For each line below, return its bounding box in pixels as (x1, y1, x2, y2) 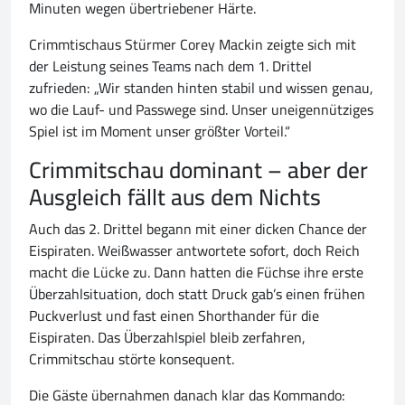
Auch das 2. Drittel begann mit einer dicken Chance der (29, 215, 367, 243)
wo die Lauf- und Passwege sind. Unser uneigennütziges (29, 96, 373, 124)
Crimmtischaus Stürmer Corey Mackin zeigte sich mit (29, 31, 356, 59)
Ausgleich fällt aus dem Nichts (29, 175, 321, 219)
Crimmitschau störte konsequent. (29, 345, 234, 373)
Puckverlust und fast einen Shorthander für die (29, 302, 319, 330)
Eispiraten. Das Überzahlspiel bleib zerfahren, (29, 324, 306, 352)
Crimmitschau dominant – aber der (29, 148, 368, 192)
